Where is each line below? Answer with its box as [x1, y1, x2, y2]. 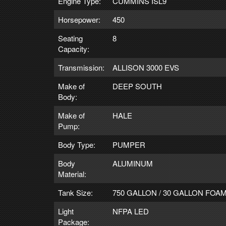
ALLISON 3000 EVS [112, 62, 179, 73]
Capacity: [58, 43, 89, 54]
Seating [58, 32, 83, 43]
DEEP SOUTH [112, 80, 162, 91]
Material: [58, 168, 86, 179]
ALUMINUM [112, 157, 153, 168]
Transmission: [58, 62, 104, 73]
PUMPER [112, 139, 145, 150]
